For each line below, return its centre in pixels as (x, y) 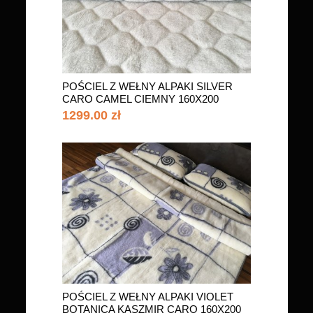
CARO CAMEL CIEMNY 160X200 (140, 99)
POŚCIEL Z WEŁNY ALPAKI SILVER (147, 86)
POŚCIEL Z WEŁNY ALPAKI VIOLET (148, 297)
